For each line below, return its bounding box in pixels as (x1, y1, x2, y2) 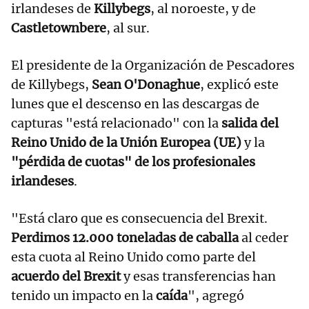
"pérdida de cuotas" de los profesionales (11, 154, 255, 170)
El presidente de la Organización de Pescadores (11, 57, 295, 74)
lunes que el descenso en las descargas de (11, 96, 259, 112)
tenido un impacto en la (11, 288, 156, 304)
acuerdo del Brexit (11, 268, 121, 285)
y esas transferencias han (121, 268, 276, 285)
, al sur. (106, 20, 150, 37)
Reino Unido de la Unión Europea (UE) (11, 134, 241, 151)
